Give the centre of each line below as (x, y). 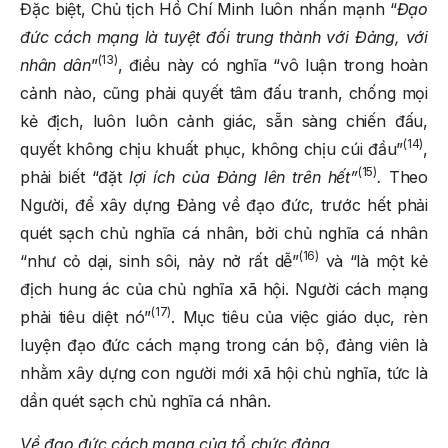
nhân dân (55, 64)
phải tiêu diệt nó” (86, 316)
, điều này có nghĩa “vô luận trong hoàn (272, 64)
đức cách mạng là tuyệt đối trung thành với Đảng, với (224, 36)
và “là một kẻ (374, 260)
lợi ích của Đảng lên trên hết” (243, 176)
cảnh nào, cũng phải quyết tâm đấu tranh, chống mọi (224, 92)
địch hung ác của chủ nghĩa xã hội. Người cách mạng (224, 288)
